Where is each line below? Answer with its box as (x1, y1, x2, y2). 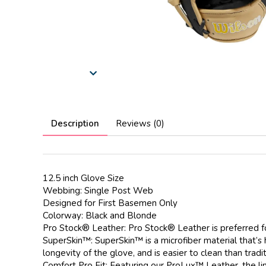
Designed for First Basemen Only (43, 197, 178, 210)
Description (51, 117, 100, 129)
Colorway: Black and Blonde (43, 210, 157, 222)
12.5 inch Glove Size (43, 172, 124, 185)
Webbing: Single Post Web (43, 185, 153, 197)
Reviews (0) (116, 117, 165, 129)
